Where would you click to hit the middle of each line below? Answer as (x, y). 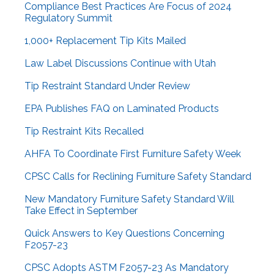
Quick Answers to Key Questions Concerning (124, 234)
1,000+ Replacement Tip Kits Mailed (105, 41)
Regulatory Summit (68, 18)
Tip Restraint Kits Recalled (84, 131)
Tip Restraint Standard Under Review (107, 86)
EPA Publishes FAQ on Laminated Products (122, 109)
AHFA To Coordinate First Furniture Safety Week (133, 154)
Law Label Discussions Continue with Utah (120, 64)
